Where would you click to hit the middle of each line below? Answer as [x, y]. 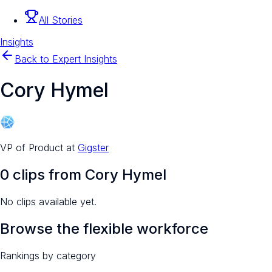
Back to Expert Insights [66, 59]
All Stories [61, 20]
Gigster [93, 147]
